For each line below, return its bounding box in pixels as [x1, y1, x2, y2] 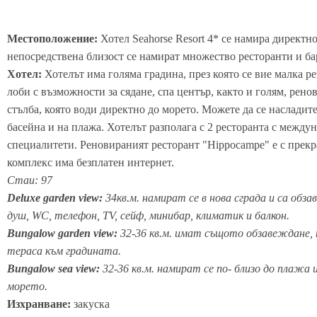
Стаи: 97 [7, 173, 52, 186]
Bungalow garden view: [7, 226, 117, 239]
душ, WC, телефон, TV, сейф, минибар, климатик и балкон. [7, 209, 289, 221]
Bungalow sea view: [7, 262, 103, 275]
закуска [74, 297, 110, 310]
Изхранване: [7, 297, 74, 310]
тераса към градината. [7, 244, 121, 257]
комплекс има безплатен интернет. [7, 156, 174, 168]
